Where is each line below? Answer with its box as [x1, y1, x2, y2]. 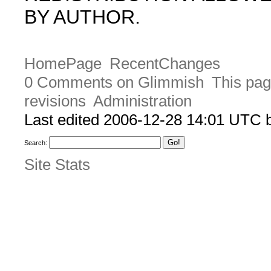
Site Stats [24, 155, 90, 174]
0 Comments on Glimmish [24, 73, 204, 92]
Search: [24, 139, 47, 147]
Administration [93, 92, 192, 111]
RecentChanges [109, 54, 220, 73]
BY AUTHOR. [24, 6, 140, 28]
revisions [24, 92, 86, 111]
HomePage [24, 54, 102, 73]
